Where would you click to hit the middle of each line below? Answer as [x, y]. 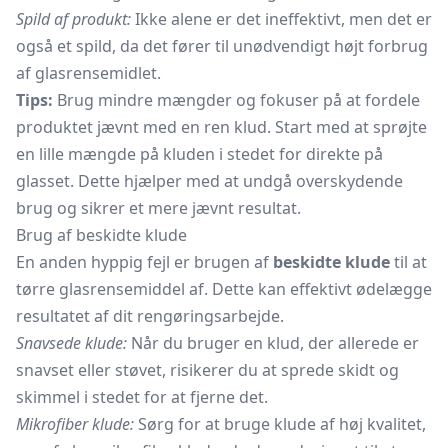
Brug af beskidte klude [101, 235]
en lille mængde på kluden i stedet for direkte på [199, 154]
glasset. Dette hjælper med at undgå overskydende [209, 181]
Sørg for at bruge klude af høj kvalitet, [280, 424]
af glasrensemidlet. [88, 73]
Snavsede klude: [71, 343]
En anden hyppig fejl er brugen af [144, 262]
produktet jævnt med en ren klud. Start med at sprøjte [221, 127]
